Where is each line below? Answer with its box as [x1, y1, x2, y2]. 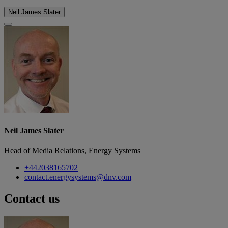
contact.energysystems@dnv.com [24, 173, 131, 182]
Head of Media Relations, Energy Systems [4, 146, 140, 155]
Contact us [4, 191, 60, 205]
